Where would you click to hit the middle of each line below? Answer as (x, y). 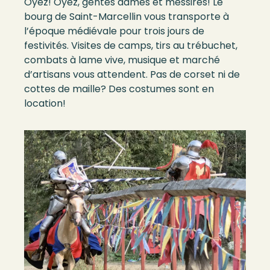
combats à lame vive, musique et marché (122, 60)
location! (45, 104)
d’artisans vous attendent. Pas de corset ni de (132, 75)
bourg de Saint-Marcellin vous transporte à (127, 17)
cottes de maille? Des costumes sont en (119, 89)
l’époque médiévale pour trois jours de (114, 31)
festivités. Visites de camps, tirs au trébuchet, (131, 46)
